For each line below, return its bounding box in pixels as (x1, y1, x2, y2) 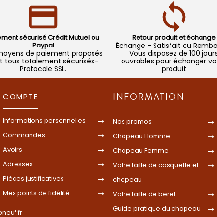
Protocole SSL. (20, 63, 67, 74)
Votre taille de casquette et (113, 160, 199, 170)
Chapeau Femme (113, 145, 169, 155)
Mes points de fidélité (3, 188, 70, 198)
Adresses (3, 159, 33, 169)
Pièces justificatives (3, 173, 64, 183)
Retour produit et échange (132, 32, 216, 42)
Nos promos (113, 116, 152, 126)
